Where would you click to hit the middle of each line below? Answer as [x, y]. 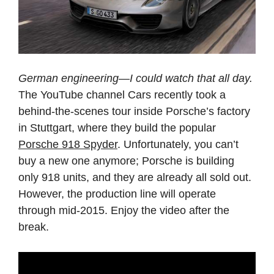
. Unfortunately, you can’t [178, 144]
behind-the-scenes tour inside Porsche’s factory [134, 111]
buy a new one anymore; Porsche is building [126, 161]
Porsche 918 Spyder [68, 144]
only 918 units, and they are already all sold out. [135, 177]
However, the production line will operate [117, 194]
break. [34, 227]
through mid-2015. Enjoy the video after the [124, 210]
